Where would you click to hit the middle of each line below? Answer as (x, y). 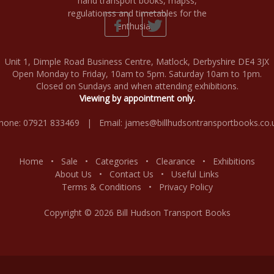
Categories (117, 161)
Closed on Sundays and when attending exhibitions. (137, 86)
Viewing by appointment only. (137, 98)
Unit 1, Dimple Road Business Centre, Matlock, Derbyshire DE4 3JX (137, 62)
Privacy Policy (186, 187)
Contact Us (131, 174)
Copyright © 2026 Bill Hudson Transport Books (137, 213)
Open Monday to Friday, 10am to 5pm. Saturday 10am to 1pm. (137, 74)
